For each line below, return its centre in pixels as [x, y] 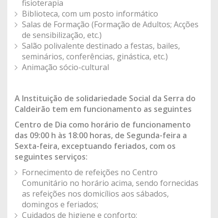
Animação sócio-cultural [65, 67]
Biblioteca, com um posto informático [90, 14]
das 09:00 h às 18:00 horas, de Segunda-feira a [101, 135]
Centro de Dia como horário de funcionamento [103, 125]
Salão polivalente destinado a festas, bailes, [101, 46]
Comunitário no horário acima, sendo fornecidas [110, 183]
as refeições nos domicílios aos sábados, [95, 194]
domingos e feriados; [60, 204]
